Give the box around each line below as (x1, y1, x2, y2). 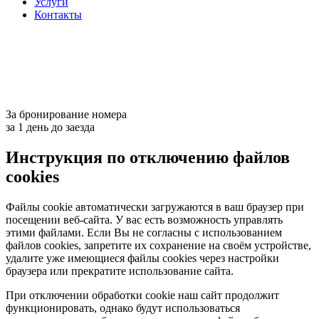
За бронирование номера (6, 108, 127, 120)
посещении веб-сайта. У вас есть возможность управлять (6, 213, 283, 226)
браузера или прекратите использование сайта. (6, 264, 234, 277)
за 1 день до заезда (6, 121, 95, 133)
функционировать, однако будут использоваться (6, 301, 240, 314)
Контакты (34, 9, 82, 21)
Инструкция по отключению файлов (6, 147, 290, 167)
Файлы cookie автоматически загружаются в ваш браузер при (6, 200, 304, 213)
